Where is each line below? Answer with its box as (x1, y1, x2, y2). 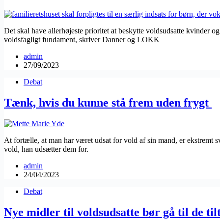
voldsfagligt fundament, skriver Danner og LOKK (4, 35, 160, 44)
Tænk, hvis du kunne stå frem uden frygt (4, 96, 212, 109)
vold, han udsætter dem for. (4, 144, 88, 153)
